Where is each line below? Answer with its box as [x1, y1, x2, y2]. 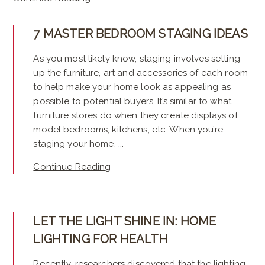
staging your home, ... [33, 138, 124, 150]
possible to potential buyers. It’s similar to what [33, 96, 231, 107]
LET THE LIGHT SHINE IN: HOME [33, 214, 216, 229]
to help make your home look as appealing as [33, 82, 231, 93]
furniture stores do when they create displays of [33, 110, 238, 121]
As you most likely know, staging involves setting [33, 53, 240, 64]
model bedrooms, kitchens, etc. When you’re [33, 124, 223, 135]
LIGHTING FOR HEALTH [33, 232, 168, 247]
